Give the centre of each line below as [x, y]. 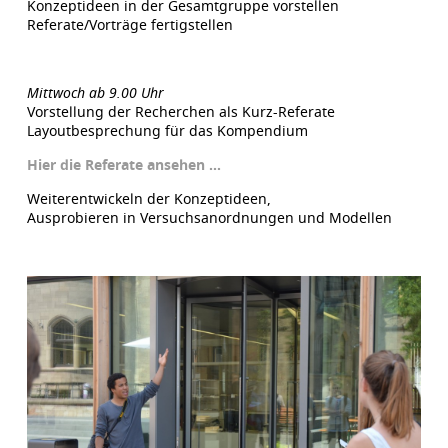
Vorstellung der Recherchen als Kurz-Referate [180, 111]
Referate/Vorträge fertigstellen [129, 24]
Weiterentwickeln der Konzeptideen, [148, 198]
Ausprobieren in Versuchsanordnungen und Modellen [209, 217]
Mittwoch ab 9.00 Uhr [95, 92]
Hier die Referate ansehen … [123, 164]
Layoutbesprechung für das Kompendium [167, 130]
